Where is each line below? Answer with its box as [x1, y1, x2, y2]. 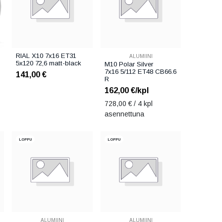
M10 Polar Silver [104, 60, 153, 68]
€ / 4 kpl [126, 100, 153, 108]
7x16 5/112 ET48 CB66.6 [104, 68, 176, 76]
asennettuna [104, 110, 144, 118]
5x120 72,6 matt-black [16, 59, 82, 67]
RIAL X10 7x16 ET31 [16, 52, 77, 60]
